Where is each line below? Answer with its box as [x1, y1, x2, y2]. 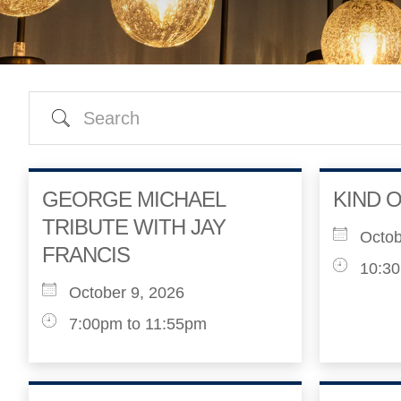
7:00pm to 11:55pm [69, 315, 207, 333]
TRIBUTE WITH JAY [42, 215, 226, 239]
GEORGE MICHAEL [42, 187, 225, 211]
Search [38, 104, 95, 124]
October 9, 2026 [69, 284, 184, 302]
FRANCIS [42, 243, 130, 267]
